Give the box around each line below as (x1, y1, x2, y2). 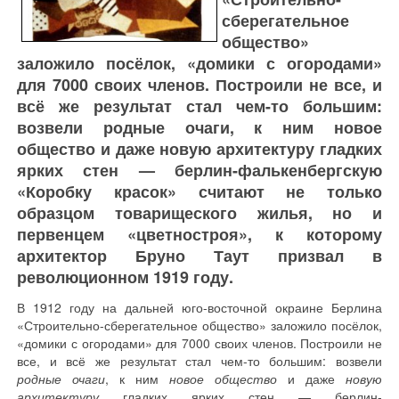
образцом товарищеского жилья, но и (17, 201, 382, 224)
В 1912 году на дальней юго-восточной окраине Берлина (17, 298, 382, 316)
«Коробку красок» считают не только (17, 180, 382, 203)
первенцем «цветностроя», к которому (17, 223, 382, 246)
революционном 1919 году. (17, 265, 233, 289)
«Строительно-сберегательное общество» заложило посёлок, (17, 316, 382, 334)
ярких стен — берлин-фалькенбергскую (17, 159, 382, 182)
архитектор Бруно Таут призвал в (17, 244, 382, 267)
